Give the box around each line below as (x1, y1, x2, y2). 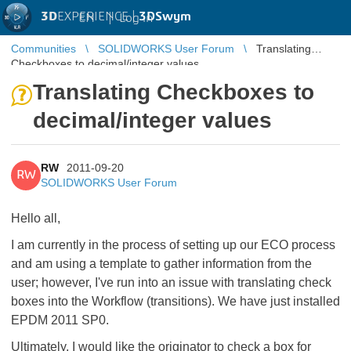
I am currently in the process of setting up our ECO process (11, 238, 335, 251)
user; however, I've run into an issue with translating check (11, 276, 331, 289)
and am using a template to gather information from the (11, 257, 312, 270)
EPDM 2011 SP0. (11, 313, 109, 327)
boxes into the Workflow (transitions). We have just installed (11, 295, 340, 308)
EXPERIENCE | (57, 10, 139, 23)
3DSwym (139, 10, 191, 23)
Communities (11, 42, 76, 55)
